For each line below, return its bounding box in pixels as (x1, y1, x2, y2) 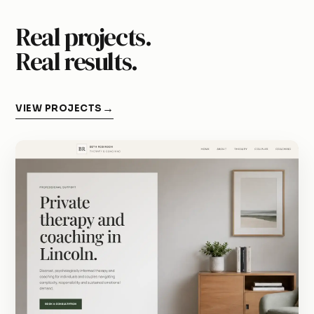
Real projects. (15, 20, 151, 54)
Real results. (15, 45, 137, 78)
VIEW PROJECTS (15, 102, 102, 114)
